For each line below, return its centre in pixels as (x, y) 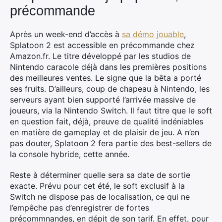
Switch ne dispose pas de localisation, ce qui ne (100, 197)
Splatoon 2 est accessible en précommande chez (102, 45)
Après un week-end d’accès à (66, 34)
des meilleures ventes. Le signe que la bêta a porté (106, 78)
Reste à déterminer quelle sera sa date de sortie (100, 175)
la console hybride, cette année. (70, 154)
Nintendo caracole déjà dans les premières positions (108, 67)
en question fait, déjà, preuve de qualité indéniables (107, 121)
